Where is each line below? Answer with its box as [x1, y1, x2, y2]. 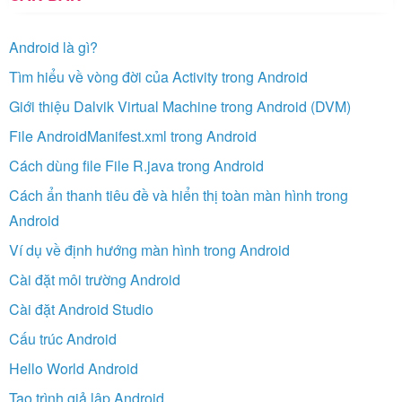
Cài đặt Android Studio [9, 299, 153, 320]
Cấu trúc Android [9, 328, 117, 350]
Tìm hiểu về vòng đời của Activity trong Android [9, 66, 308, 88]
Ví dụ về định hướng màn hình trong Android [9, 240, 290, 261]
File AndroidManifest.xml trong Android [9, 126, 257, 147]
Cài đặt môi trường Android [9, 269, 180, 291]
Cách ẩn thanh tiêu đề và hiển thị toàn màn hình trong [9, 185, 348, 206]
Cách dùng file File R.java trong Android [9, 155, 264, 177]
